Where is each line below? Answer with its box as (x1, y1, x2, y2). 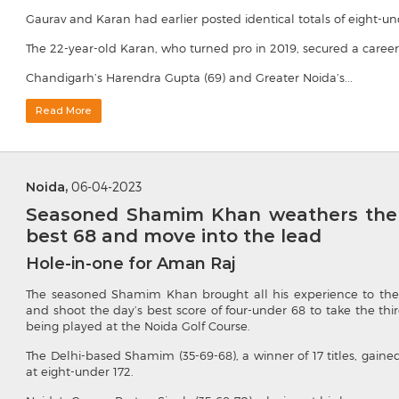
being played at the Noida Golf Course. (26, 319, 250, 334)
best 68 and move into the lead (26, 225, 322, 248)
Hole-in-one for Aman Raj (26, 254, 235, 274)
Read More (36, 104, 92, 118)
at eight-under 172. (26, 364, 134, 379)
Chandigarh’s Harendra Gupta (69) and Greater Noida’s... (26, 70, 353, 85)
